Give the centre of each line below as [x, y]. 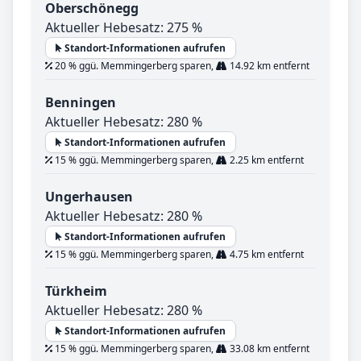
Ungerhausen [89, 197]
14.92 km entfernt [268, 66]
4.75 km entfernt [266, 255]
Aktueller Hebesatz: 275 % [124, 28]
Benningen [81, 103]
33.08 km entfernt [268, 349]
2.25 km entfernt [266, 160]
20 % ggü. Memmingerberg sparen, [134, 66]
